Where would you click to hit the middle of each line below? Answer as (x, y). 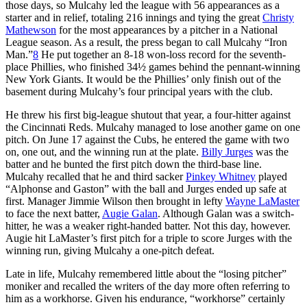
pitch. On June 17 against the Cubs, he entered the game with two (147, 139)
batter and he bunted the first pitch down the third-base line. (134, 164)
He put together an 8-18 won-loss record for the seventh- (162, 54)
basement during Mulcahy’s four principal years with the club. (139, 91)
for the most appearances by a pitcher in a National (167, 29)
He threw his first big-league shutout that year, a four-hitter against (148, 114)
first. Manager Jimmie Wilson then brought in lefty (115, 201)
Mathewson (31, 29)
